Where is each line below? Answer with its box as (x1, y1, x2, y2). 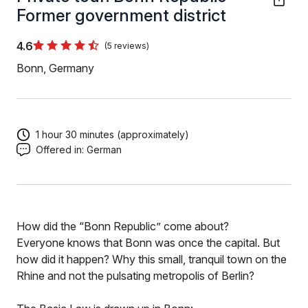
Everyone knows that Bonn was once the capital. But (16, 236, 280, 250)
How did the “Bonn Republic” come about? (16, 219, 229, 233)
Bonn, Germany (16, 61, 94, 75)
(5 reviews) (104, 41, 149, 51)
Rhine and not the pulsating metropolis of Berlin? (16, 269, 254, 283)
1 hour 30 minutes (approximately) (36, 128, 189, 140)
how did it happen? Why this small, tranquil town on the (16, 252, 287, 266)
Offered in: (36, 143, 84, 155)
